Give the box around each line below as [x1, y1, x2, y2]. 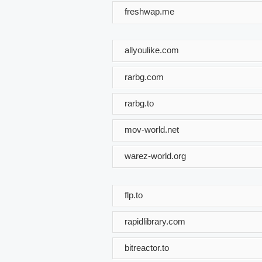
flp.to [125, 189, 143, 200]
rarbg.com [125, 71, 164, 82]
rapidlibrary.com [125, 216, 185, 226]
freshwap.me [125, 6, 174, 16]
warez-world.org [125, 150, 186, 161]
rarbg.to [125, 98, 154, 108]
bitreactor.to [125, 242, 169, 253]
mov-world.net [125, 124, 179, 135]
